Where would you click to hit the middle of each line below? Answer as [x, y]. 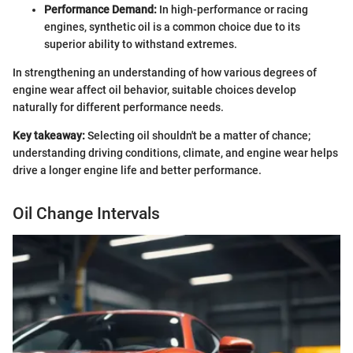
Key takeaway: [49, 135]
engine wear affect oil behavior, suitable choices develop [154, 89]
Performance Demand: [100, 9]
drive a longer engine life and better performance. [137, 170]
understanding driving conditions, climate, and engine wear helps [175, 152]
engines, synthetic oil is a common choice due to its [172, 26]
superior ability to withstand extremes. [141, 44]
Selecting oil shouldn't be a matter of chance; [198, 135]
